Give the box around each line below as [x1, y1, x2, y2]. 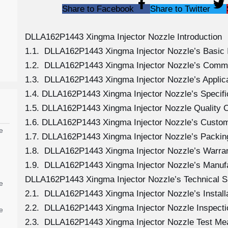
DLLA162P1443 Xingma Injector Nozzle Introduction [24, 32, 222, 42]
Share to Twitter [150, 4, 210, 14]
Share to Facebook [62, 4, 134, 14]
